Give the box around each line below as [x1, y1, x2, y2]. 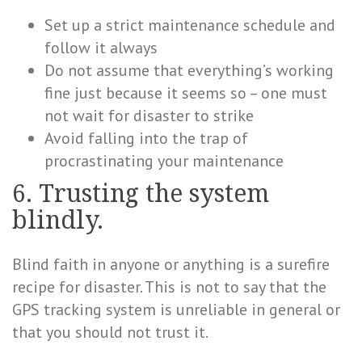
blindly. [12, 206, 103, 234]
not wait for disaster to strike [44, 105, 254, 126]
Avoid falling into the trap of [44, 128, 248, 149]
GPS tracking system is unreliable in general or [12, 299, 340, 320]
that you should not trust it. [12, 322, 208, 343]
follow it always [44, 37, 158, 58]
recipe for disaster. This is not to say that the [12, 276, 326, 297]
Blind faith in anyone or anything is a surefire [12, 254, 330, 275]
